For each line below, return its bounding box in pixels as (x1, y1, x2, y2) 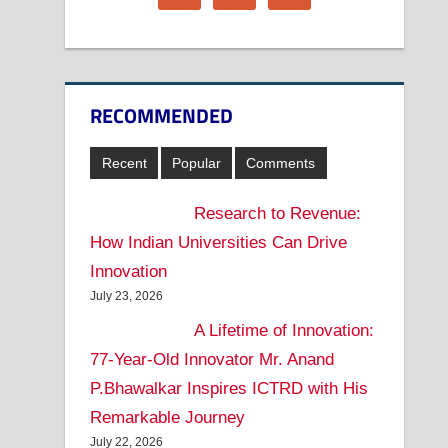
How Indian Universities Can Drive (90, 233, 348, 253)
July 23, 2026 (90, 289, 164, 304)
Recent (101, 154, 147, 171)
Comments (246, 154, 316, 171)
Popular (171, 154, 221, 171)
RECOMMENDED (90, 99, 234, 131)
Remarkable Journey (90, 407, 246, 427)
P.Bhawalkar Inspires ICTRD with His (90, 378, 369, 398)
